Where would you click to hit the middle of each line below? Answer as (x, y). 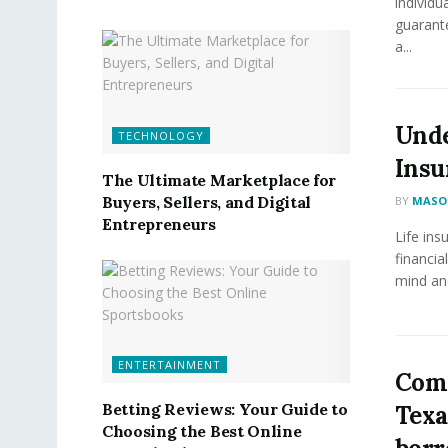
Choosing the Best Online (202, 431)
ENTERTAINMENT (169, 365)
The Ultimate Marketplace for (219, 179)
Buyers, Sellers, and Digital (207, 201)
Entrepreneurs (159, 223)
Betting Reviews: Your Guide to (225, 409)
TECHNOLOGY (161, 135)
